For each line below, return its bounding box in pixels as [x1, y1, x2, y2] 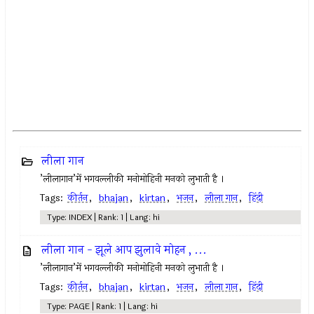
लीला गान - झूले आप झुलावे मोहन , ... [41, 241, 207, 259]
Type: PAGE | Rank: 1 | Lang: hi [47, 300, 158, 313]
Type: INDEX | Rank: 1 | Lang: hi [47, 211, 161, 224]
